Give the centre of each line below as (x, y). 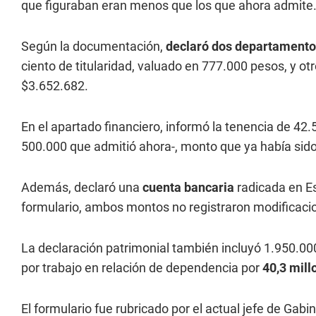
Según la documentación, (93, 46)
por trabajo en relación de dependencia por (142, 268)
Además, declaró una (82, 187)
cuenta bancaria (188, 187)
